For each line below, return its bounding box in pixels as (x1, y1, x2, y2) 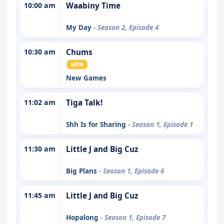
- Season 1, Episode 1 (128, 119, 193, 129)
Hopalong (66, 212, 100, 222)
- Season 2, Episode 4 (93, 22, 158, 32)
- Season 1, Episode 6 (99, 166, 164, 175)
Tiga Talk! (66, 97, 102, 108)
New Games (66, 73, 106, 82)
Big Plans (66, 166, 99, 175)
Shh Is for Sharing (66, 119, 128, 129)
